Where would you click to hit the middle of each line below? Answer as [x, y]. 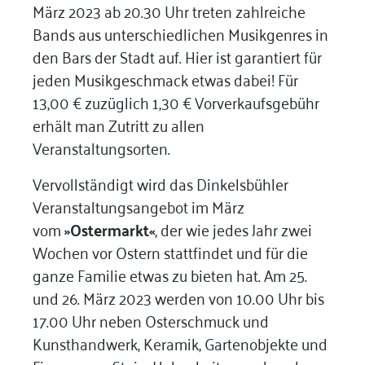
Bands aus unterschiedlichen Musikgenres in [180, 33]
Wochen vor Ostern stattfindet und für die [170, 252]
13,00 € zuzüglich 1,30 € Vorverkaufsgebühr [176, 102]
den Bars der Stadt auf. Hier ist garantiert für [177, 56]
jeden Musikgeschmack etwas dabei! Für [165, 79]
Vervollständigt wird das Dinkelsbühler [160, 183]
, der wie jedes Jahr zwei [233, 229]
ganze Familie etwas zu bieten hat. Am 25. [169, 275]
